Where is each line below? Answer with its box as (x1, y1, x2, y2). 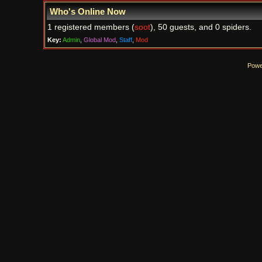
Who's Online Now (49, 7, 126, 16)
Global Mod (83, 36, 116, 43)
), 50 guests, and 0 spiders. (150, 23, 251, 32)
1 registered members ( (47, 23, 135, 32)
